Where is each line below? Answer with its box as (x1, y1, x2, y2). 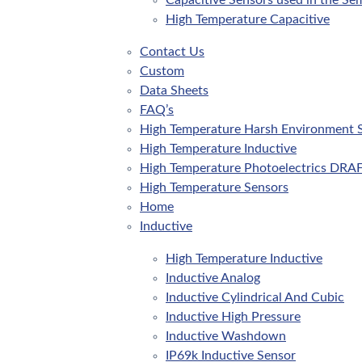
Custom (140, 65, 184, 78)
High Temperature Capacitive (166, 13, 330, 27)
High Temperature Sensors (140, 181, 288, 195)
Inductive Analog (166, 271, 260, 285)
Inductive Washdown (166, 330, 286, 343)
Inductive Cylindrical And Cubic (166, 291, 344, 305)
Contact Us (140, 45, 204, 59)
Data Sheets (140, 84, 208, 98)
